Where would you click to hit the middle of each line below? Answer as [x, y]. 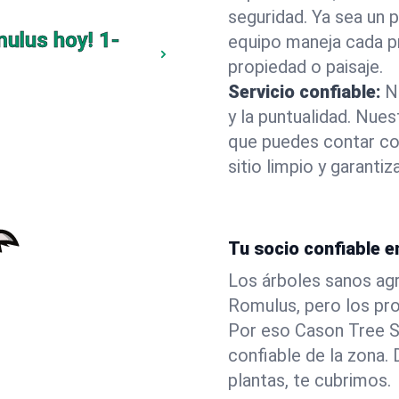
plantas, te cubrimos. [309, 380]
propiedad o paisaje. [305, 67]
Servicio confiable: [305, 92]
